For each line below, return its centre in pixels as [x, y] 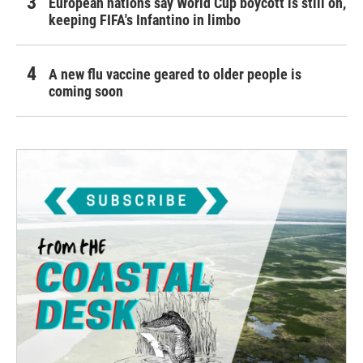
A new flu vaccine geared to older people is [175, 74]
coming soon [86, 91]
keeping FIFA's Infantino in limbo [145, 19]
